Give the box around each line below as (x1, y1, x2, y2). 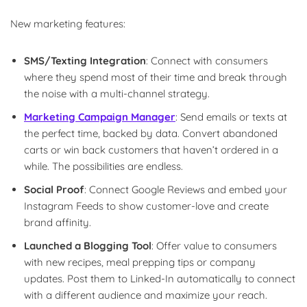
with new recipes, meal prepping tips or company (24, 255, 256, 269)
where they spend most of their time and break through (24, 70, 287, 84)
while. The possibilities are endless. (24, 159, 183, 173)
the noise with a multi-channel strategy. (24, 86, 210, 100)
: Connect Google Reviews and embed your (84, 182, 287, 196)
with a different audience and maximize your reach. (24, 288, 267, 302)
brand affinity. (24, 215, 91, 229)
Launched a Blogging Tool (24, 238, 151, 252)
